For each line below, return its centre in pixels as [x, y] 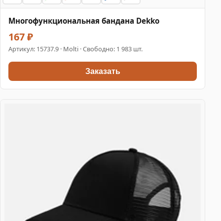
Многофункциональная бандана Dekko [84, 21]
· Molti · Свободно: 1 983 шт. [101, 49]
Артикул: [22, 49]
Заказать [103, 71]
